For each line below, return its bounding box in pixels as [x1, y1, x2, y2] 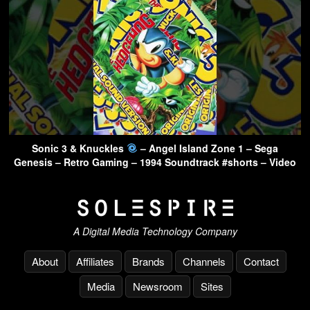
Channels [182, 254, 226, 269]
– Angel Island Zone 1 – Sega [137, 140, 278, 155]
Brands [131, 254, 165, 269]
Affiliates [75, 254, 114, 269]
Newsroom [132, 279, 183, 294]
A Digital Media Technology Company [73, 224, 237, 239]
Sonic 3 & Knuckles [32, 140, 127, 155]
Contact [243, 254, 279, 269]
